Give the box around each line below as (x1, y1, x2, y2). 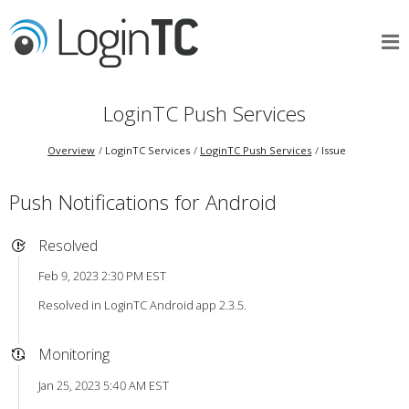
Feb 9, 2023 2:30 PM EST (37, 267, 166, 285)
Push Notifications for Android (8, 187, 277, 216)
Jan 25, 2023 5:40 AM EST (37, 376, 169, 393)
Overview (47, 143, 96, 158)
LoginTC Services (105, 143, 191, 158)
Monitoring (37, 344, 110, 365)
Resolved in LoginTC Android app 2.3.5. (37, 296, 246, 313)
